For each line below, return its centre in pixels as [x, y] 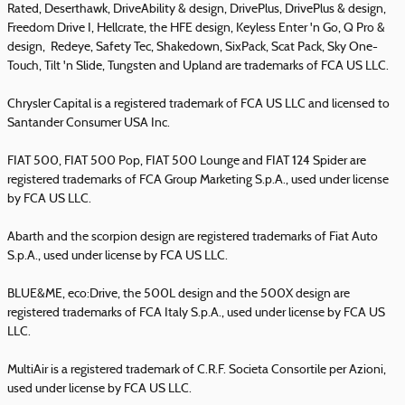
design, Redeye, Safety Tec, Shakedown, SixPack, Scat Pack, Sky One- [193, 47]
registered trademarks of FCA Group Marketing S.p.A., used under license [198, 180]
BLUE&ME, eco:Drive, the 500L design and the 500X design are [179, 294]
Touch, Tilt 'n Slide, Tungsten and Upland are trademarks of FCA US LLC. [198, 66]
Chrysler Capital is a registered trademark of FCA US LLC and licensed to [198, 104]
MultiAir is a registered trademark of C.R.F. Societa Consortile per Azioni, [197, 370]
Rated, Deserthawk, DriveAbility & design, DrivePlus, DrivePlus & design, [197, 9]
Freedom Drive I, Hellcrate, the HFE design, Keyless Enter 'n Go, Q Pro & [196, 28]
